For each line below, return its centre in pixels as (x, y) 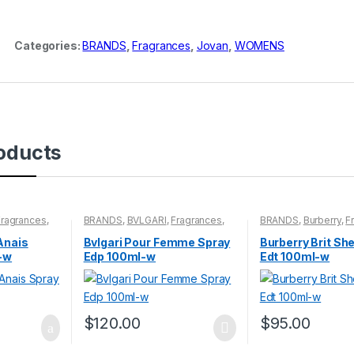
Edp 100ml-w (120, 256)
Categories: (49, 46)
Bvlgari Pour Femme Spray (157, 242)
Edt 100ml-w (295, 256)
